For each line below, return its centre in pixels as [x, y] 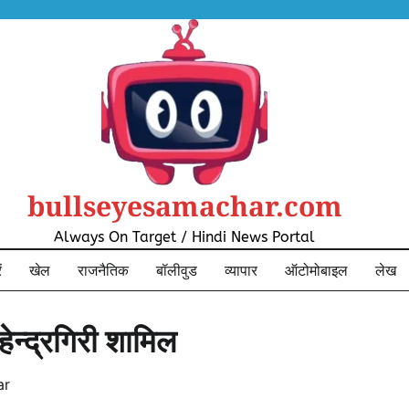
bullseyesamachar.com [184, 206]
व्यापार [241, 270]
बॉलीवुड [177, 270]
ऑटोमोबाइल [316, 270]
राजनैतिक [103, 270]
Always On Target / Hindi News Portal [184, 237]
